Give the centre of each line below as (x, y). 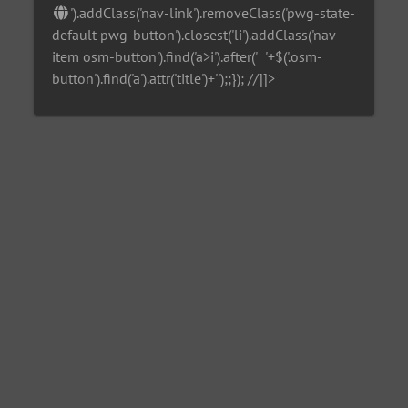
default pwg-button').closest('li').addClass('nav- (197, 34)
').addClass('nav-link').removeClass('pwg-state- (213, 12)
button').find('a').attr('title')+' (135, 78)
